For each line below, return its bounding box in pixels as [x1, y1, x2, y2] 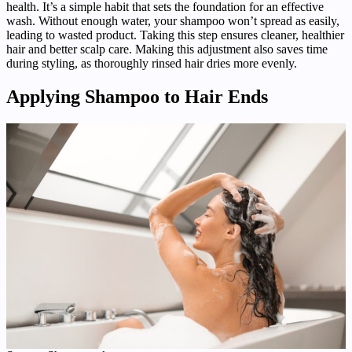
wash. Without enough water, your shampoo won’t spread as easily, [6, 13, 339, 27]
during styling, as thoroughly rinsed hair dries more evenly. [6, 56, 297, 70]
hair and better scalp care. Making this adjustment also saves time [6, 42, 328, 56]
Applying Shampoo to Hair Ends [6, 86, 268, 107]
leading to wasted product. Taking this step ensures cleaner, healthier [6, 27, 344, 42]
